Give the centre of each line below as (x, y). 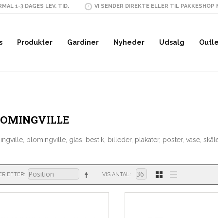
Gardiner (83, 42)
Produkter (35, 42)
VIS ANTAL (116, 174)
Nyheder (129, 42)
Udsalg (172, 42)
